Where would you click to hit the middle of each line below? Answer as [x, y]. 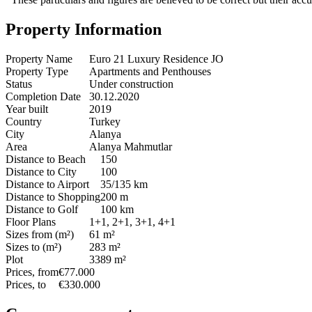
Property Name [39, 59]
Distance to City [41, 172]
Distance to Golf [42, 210]
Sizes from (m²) [40, 235]
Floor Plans [31, 222]
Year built [27, 109]
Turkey [105, 122]
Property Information [84, 30]
